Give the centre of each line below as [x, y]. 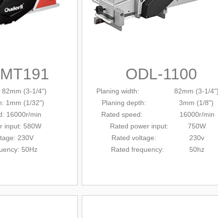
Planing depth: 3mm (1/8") [158, 103]
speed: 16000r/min [167, 114]
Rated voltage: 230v [158, 138]
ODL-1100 [161, 74]
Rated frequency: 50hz [158, 149]
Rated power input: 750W [158, 126]
